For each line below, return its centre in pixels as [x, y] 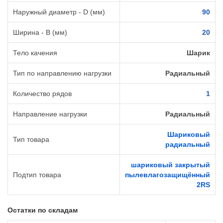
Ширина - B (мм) [40, 33]
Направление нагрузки [50, 114]
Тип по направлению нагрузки [62, 73]
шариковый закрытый [170, 165]
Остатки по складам [43, 210]
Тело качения [35, 53]
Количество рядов [42, 94]
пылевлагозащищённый [167, 175]
